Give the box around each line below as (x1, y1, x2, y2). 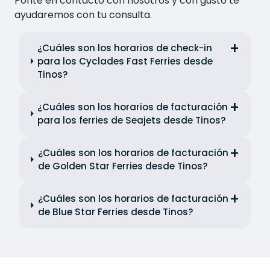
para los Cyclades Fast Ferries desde (37, 54, 213, 67)
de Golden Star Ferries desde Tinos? (37, 159, 208, 172)
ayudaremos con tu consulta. (14, 7, 152, 22)
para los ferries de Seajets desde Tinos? (37, 113, 227, 127)
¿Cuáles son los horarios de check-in (37, 41, 213, 54)
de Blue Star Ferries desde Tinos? (37, 205, 193, 218)
